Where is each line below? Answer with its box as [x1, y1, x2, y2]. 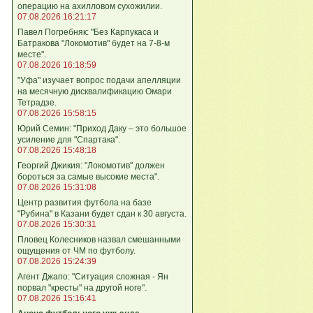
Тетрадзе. [17, 97, 57, 108]
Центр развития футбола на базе [17, 197, 152, 208]
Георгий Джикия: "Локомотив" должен [17, 160, 165, 170]
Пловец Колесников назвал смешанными [17, 234, 181, 245]
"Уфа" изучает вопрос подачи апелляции [17, 75, 181, 85]
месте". [17, 49, 46, 59]
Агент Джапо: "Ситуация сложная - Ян [17, 271, 168, 282]
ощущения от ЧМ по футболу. [17, 245, 136, 256]
